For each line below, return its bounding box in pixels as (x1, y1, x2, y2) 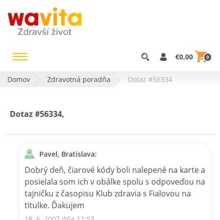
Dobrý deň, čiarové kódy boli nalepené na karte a (25, 164, 205, 175)
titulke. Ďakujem (25, 199, 84, 211)
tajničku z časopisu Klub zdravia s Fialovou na (25, 188, 191, 199)
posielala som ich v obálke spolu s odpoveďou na (25, 176, 205, 187)
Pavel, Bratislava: (39, 149, 97, 159)
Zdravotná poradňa (47, 74, 110, 84)
